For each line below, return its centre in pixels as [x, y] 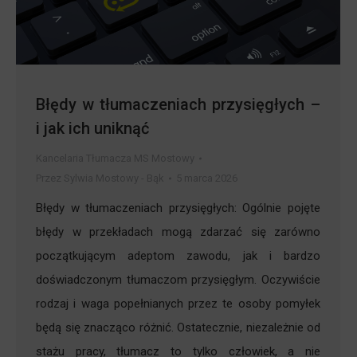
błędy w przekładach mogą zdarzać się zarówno [178, 232]
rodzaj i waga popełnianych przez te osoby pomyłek [178, 304]
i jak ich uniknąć [92, 129]
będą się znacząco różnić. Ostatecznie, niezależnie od [178, 328]
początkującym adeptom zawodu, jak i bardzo [178, 256]
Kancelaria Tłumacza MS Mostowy [115, 159]
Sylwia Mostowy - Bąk [114, 178]
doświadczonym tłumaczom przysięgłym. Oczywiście [178, 280]
